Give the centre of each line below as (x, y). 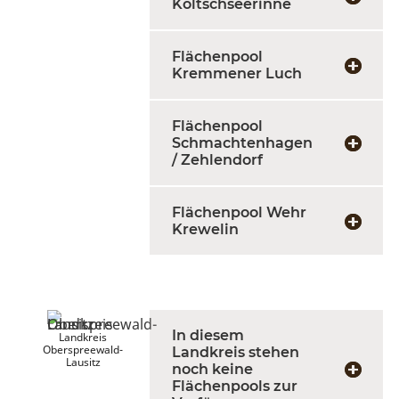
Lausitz (83, 362)
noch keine (212, 369)
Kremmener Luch (237, 73)
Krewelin (205, 229)
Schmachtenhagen (242, 143)
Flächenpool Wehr (239, 212)
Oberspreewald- (83, 350)
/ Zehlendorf (217, 160)
